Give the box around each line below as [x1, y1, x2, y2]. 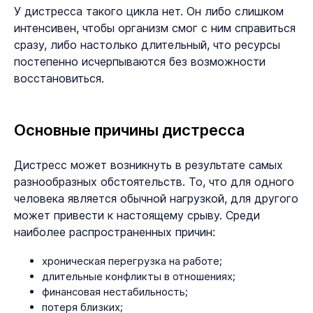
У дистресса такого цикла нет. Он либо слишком [14, 3, 284, 18]
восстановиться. [14, 71, 104, 85]
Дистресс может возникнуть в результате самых [14, 157, 283, 172]
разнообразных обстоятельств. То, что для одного [14, 174, 294, 189]
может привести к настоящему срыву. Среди [14, 208, 260, 222]
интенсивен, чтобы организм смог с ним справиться [14, 20, 296, 35]
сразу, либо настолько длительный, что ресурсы [14, 37, 280, 52]
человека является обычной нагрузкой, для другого [14, 191, 298, 205]
